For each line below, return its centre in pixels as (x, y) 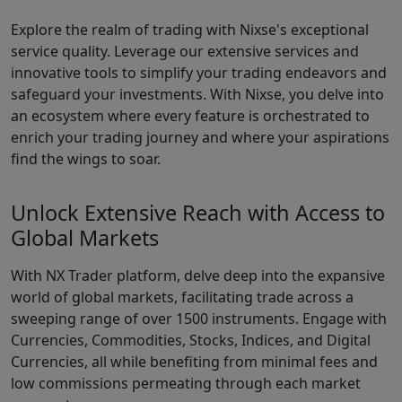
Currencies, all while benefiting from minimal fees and (194, 361)
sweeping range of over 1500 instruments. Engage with (199, 318)
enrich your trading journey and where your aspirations (200, 137)
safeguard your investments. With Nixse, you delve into (197, 94)
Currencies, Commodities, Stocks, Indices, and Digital (191, 340)
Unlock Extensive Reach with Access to (198, 212)
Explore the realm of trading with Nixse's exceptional (190, 29)
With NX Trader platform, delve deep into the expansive (198, 275)
